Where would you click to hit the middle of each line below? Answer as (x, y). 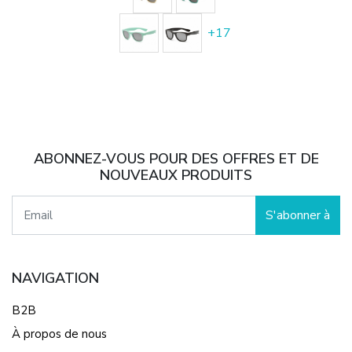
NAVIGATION (55, 278)
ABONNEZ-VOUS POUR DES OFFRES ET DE (176, 158)
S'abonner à (298, 215)
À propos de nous (59, 334)
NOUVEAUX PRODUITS (176, 175)
